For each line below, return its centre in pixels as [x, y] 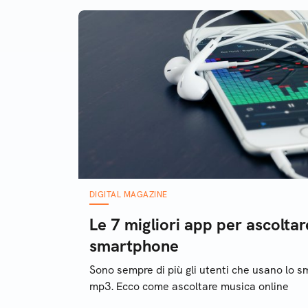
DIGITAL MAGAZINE [129, 195]
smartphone [134, 246]
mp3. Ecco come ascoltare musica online [189, 286]
